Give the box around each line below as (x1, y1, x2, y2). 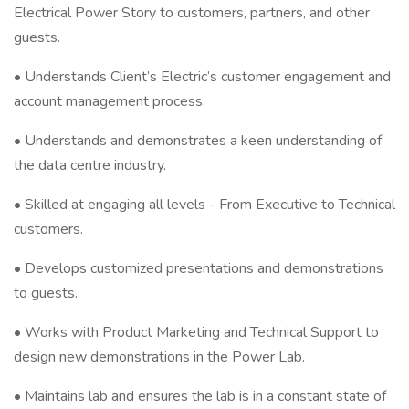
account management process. (14, 91, 205, 111)
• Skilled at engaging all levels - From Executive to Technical (14, 194, 395, 215)
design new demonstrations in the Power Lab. (14, 347, 305, 367)
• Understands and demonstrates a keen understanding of (14, 131, 382, 151)
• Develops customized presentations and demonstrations (14, 258, 383, 278)
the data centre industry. (14, 155, 166, 175)
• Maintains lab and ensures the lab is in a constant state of (14, 386, 386, 406)
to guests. (14, 283, 78, 303)
